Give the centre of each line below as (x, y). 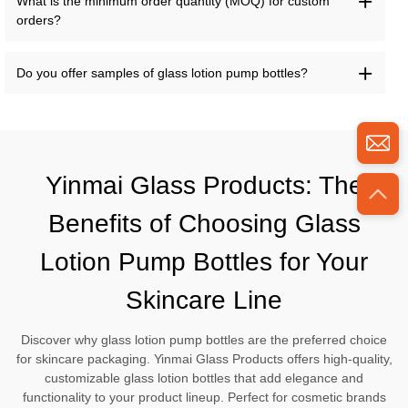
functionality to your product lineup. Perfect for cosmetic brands (204, 398)
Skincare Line (204, 301)
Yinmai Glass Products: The (204, 186)
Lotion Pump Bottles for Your (204, 262)
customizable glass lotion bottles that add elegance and (204, 378)
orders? (38, 20)
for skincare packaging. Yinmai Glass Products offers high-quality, (204, 359)
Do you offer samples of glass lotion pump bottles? (162, 72)
